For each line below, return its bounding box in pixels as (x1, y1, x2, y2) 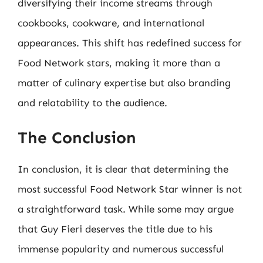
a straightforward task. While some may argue (18, 203, 234, 215)
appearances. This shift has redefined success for (18, 37, 242, 49)
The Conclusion (18, 127, 136, 147)
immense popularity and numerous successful (18, 242, 224, 255)
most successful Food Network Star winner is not (18, 183, 242, 195)
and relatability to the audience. (18, 97, 167, 109)
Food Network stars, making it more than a (18, 57, 220, 69)
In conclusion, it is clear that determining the (18, 163, 228, 175)
